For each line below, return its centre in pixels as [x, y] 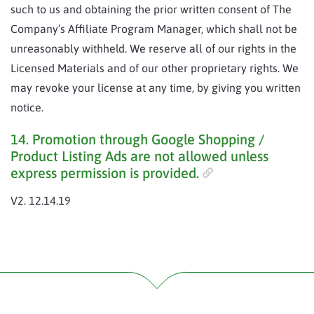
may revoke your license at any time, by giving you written [156, 88]
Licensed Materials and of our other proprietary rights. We [155, 68]
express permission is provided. [105, 173]
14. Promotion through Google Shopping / [137, 139]
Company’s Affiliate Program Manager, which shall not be [154, 29]
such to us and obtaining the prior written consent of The [151, 9]
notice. [27, 107]
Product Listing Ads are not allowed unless [139, 156]
